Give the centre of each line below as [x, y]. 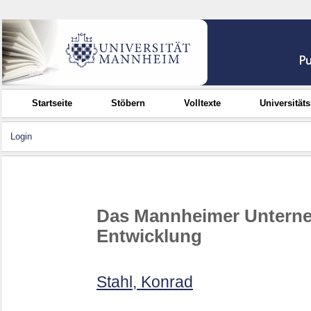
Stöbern [128, 103]
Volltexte [203, 103]
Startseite [52, 103]
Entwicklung [149, 236]
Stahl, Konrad [145, 282]
